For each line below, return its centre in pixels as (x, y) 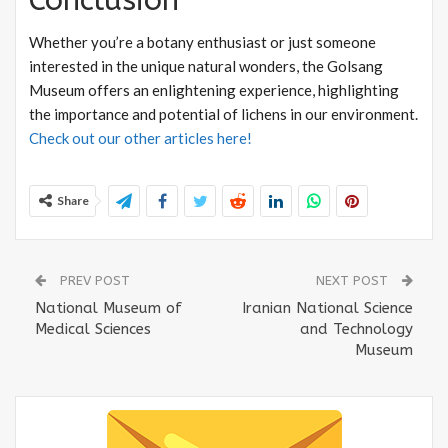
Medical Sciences (93, 328)
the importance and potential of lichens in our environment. (223, 113)
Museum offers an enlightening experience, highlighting (214, 89)
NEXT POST (354, 280)
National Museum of (108, 307)
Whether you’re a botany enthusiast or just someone (202, 41)
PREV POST (93, 280)
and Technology (356, 328)
